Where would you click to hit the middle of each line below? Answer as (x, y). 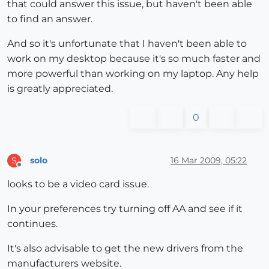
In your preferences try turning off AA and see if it (125, 209)
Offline (30, 170)
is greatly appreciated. (60, 89)
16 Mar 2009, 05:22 (209, 160)
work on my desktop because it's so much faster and (134, 59)
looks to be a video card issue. (78, 184)
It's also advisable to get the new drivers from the (125, 249)
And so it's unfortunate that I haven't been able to (127, 44)
